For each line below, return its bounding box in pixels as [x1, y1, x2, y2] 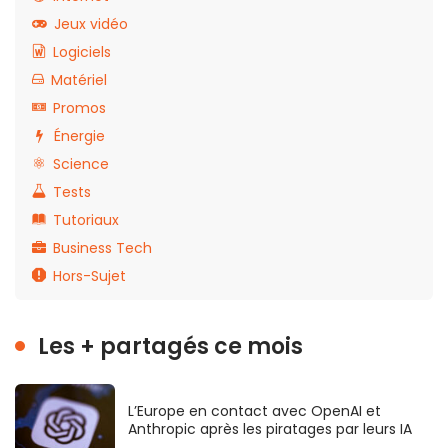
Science [53, 153, 109, 174]
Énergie [54, 125, 105, 146]
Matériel [51, 69, 107, 90]
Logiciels [53, 41, 111, 62]
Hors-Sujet [53, 265, 126, 286]
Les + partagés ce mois [38, 330, 303, 362]
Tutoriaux [53, 209, 119, 230]
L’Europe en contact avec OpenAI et [128, 400, 381, 421]
